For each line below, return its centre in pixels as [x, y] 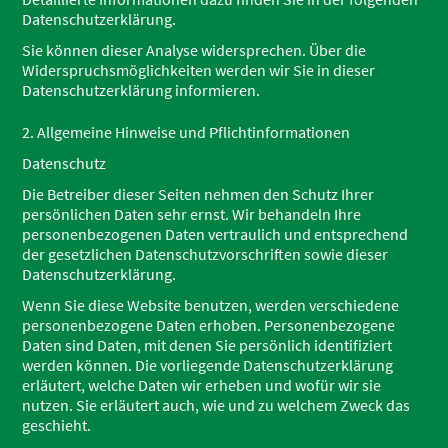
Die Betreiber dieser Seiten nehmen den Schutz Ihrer [198, 194]
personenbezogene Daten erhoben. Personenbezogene [209, 325]
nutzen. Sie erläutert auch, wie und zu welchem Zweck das [216, 405]
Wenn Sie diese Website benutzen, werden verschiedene [211, 305]
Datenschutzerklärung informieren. [141, 90]
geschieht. [57, 425]
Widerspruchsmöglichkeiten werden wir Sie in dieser [199, 70]
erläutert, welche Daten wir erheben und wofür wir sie [202, 385]
